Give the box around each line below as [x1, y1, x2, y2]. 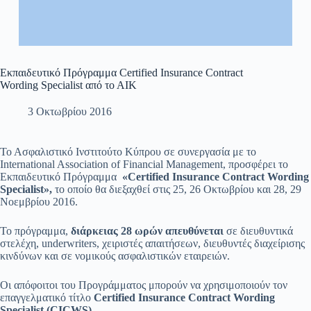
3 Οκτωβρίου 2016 [28, 106, 112, 118]
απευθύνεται [162, 225, 226, 237]
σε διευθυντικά [226, 225, 293, 237]
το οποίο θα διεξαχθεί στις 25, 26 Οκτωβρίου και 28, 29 [55, 183, 301, 196]
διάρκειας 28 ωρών [68, 225, 162, 237]
